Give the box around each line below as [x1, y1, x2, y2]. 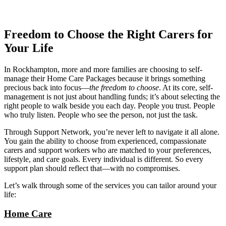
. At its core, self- [159, 83, 213, 92]
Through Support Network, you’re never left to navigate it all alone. [4, 127, 219, 136]
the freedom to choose [89, 83, 159, 92]
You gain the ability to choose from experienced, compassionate [4, 136, 206, 145]
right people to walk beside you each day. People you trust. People [4, 101, 215, 110]
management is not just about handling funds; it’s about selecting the [4, 92, 220, 101]
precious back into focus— [4, 83, 89, 92]
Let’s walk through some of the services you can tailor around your [4, 181, 216, 190]
